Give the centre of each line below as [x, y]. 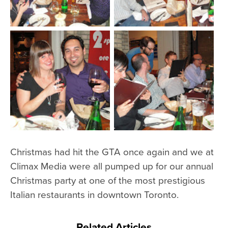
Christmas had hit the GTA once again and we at [112, 151]
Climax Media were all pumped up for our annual [112, 165]
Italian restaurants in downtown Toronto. [94, 194]
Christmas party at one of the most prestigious [108, 180]
